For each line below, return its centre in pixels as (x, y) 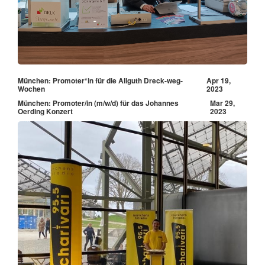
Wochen (31, 88)
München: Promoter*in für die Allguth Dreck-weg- (100, 80)
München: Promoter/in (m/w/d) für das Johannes (98, 103)
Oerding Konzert (45, 111)
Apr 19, (218, 80)
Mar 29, (222, 103)
